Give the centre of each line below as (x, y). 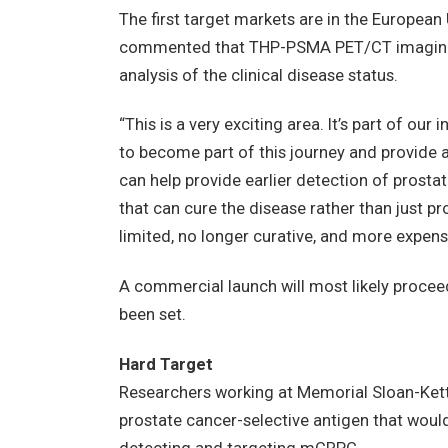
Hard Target (165, 364)
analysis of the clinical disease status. (258, 75)
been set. (152, 314)
